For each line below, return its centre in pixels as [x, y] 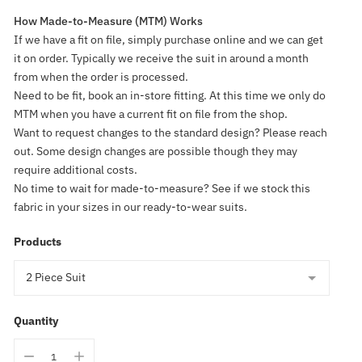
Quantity [36, 320]
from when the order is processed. [101, 76]
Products [37, 241]
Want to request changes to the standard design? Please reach [170, 132]
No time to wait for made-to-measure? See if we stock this [162, 188]
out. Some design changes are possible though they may [155, 151]
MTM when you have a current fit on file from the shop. [150, 114]
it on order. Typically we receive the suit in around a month [161, 58]
